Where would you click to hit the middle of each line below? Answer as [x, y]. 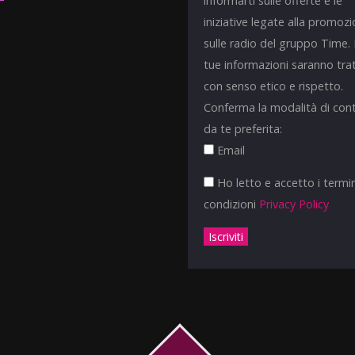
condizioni [232, 204]
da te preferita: [243, 128]
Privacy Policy [294, 204]
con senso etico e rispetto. [274, 86]
